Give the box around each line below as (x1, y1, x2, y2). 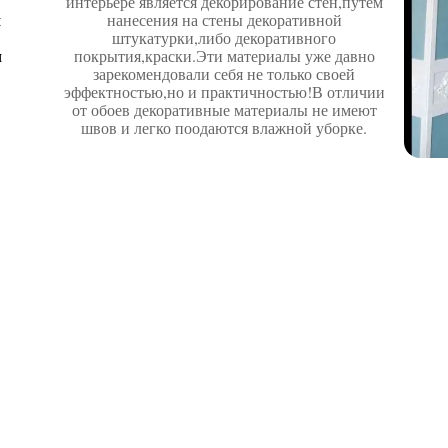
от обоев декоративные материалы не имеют (71, 99, 377, 120)
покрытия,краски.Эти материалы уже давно (73, 45, 375, 66)
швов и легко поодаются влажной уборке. (81, 117, 367, 138)
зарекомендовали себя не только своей (93, 63, 355, 84)
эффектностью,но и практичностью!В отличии (63, 81, 385, 102)
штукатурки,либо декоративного (112, 27, 336, 48)
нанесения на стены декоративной (106, 9, 342, 30)
